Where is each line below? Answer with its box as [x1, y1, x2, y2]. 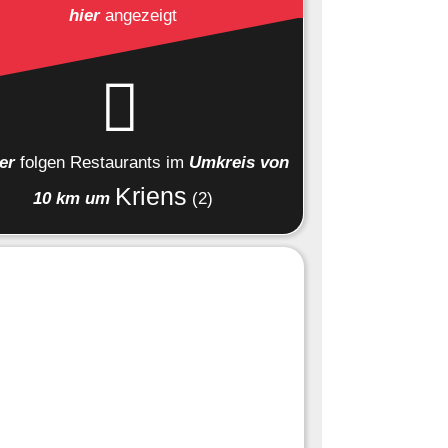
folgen [20, 153, 70, 173]
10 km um [33, 189, 110, 209]
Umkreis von [189, 153, 289, 173]
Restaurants [70, 153, 161, 173]
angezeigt [100, 5, 177, 25]
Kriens [115, 183, 187, 211]
